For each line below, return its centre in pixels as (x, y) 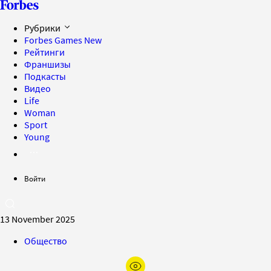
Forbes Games (54, 40)
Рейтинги (44, 52)
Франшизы (47, 64)
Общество (46, 241)
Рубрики (43, 28)
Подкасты (45, 76)
